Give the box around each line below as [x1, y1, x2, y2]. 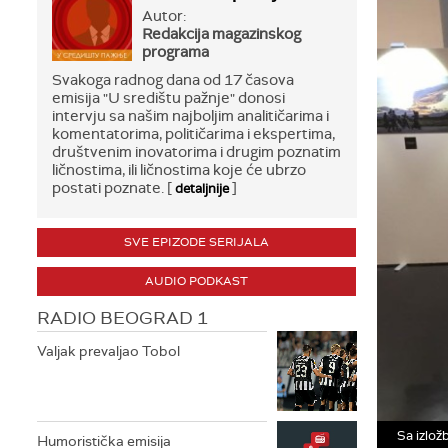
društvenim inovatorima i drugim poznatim [52, 142, 341, 162]
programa [142, 42, 209, 62]
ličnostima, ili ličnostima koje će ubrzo [52, 160, 306, 180]
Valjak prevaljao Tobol [37, 342, 180, 360]
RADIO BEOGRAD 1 [37, 306, 208, 330]
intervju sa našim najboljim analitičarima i [52, 106, 329, 126]
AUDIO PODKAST [145, 273, 248, 289]
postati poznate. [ [52, 178, 175, 198]
